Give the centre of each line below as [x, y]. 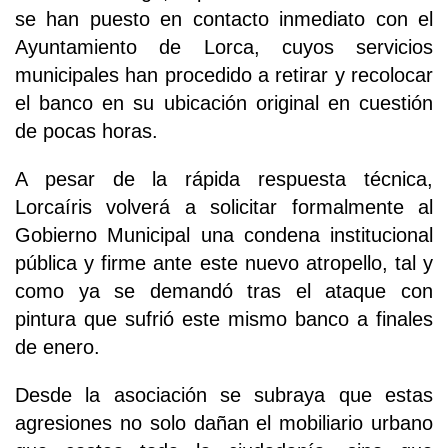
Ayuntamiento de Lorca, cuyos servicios [224, 46]
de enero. [57, 346]
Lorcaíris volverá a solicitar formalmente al [224, 206]
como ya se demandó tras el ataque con [224, 290]
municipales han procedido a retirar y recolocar [224, 74]
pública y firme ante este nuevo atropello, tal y [224, 262]
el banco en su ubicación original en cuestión [224, 102]
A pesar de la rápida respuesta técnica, [224, 178]
